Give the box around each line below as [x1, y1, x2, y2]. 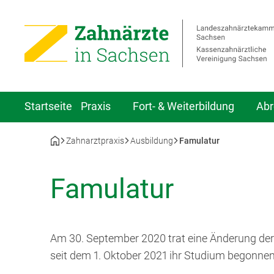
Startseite [24, 100, 72, 113]
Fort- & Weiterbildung [132, 100, 234, 113]
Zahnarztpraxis [66, 136, 124, 146]
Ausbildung [130, 136, 173, 146]
